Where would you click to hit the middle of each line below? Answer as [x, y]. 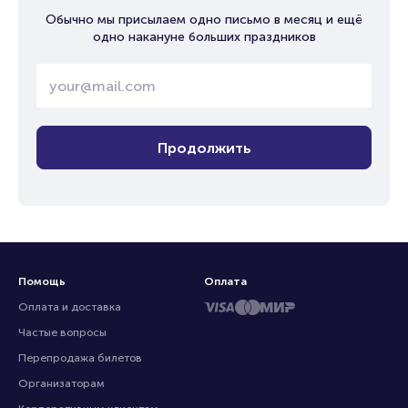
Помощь [42, 281]
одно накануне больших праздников [204, 37]
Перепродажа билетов [80, 358]
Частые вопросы [62, 332]
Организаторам [61, 383]
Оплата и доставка [70, 307]
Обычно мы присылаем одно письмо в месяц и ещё [204, 20]
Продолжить [204, 148]
